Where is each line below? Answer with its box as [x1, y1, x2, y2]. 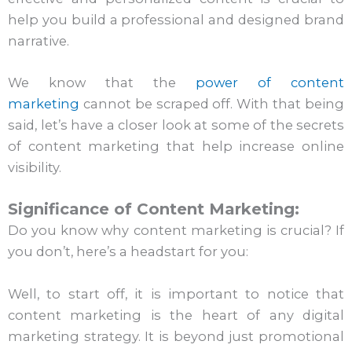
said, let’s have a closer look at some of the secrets [8, 117, 344, 134]
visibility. [8, 159, 61, 176]
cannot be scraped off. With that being [79, 96, 344, 112]
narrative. [8, 32, 69, 49]
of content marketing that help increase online [8, 138, 344, 155]
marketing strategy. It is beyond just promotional [8, 328, 344, 344]
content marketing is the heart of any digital [8, 306, 344, 323]
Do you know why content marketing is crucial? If [8, 222, 344, 239]
